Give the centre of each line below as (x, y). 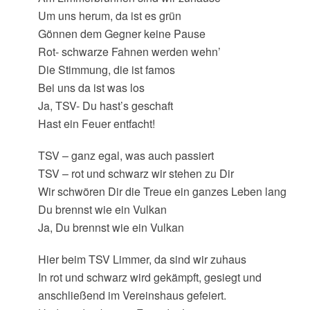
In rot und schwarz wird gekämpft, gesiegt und (149, 277)
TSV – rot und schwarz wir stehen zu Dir (136, 173)
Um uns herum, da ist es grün (109, 16)
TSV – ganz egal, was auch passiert (126, 155)
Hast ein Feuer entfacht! (96, 124)
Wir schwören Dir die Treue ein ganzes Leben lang (162, 191)
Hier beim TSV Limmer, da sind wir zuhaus (142, 259)
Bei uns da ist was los (91, 88)
